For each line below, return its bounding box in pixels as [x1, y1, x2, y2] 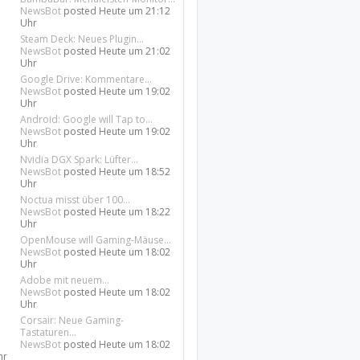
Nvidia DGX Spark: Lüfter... [20, 153, 139, 166]
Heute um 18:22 [99, 205, 171, 219]
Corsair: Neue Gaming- [20, 313, 125, 327]
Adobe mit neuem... [20, 273, 110, 287]
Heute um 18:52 [99, 165, 171, 178]
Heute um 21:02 [99, 44, 171, 58]
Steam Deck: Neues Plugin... [20, 32, 145, 46]
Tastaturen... [20, 325, 77, 339]
